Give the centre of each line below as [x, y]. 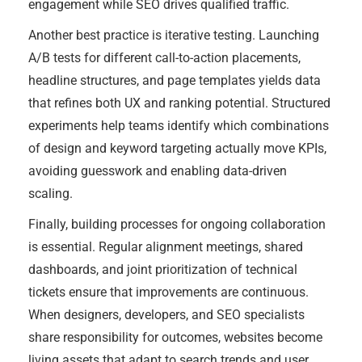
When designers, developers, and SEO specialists [166, 315]
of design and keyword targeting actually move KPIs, [177, 148]
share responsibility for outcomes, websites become [175, 337]
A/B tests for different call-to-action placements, [164, 58]
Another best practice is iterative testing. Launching [174, 35]
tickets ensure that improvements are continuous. [168, 292]
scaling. [51, 194]
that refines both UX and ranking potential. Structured [179, 103]
